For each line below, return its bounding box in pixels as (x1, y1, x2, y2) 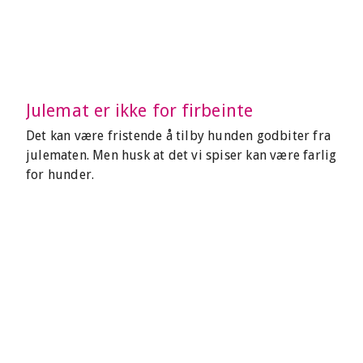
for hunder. (26, 167, 95, 182)
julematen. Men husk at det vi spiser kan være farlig (26, 147, 337, 163)
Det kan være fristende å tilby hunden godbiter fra (26, 128, 331, 143)
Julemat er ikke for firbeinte (26, 100, 253, 121)
